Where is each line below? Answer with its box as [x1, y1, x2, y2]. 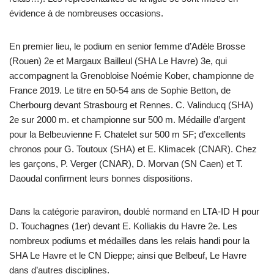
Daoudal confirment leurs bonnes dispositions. [9, 172, 193, 183]
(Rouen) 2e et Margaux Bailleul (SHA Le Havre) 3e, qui [9, 55, 227, 66]
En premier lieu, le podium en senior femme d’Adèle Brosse [9, 40, 245, 51]
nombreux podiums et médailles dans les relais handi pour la [9, 235, 250, 246]
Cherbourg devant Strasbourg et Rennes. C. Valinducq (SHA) [9, 99, 253, 110]
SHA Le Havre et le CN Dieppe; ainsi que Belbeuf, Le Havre [9, 250, 246, 261]
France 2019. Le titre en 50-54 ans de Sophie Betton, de [9, 84, 231, 95]
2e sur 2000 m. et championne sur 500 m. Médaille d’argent [9, 114, 245, 125]
